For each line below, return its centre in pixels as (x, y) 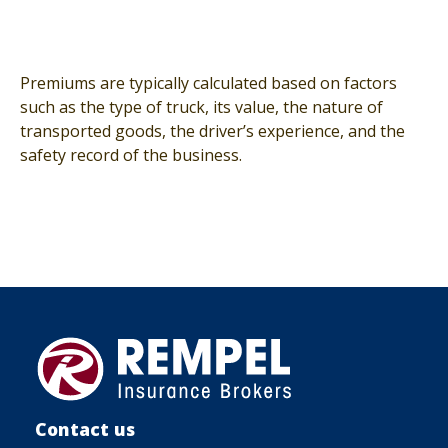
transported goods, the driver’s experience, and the (212, 131)
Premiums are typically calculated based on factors (208, 83)
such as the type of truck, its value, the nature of (201, 107)
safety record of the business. (131, 155)
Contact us (85, 429)
